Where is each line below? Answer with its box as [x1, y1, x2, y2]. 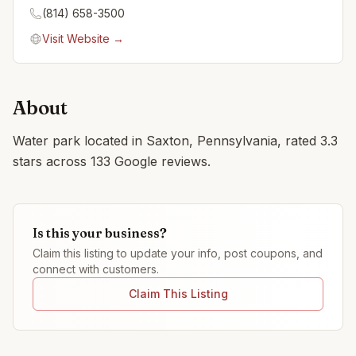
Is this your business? [33, 225, 167, 241]
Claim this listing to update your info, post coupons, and [33, 246, 323, 260]
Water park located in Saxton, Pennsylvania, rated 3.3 [13, 133, 338, 149]
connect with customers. [33, 262, 159, 276]
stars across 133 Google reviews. [13, 153, 211, 169]
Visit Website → [42, 32, 124, 45]
